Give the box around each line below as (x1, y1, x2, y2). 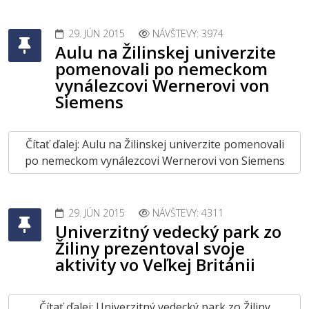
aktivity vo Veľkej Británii (55, 253, 255, 276)
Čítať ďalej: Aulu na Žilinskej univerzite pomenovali (25, 137, 284, 152)
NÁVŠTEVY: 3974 (152, 27, 223, 40)
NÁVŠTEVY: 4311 (152, 206, 223, 219)
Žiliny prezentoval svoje (55, 237, 245, 259)
